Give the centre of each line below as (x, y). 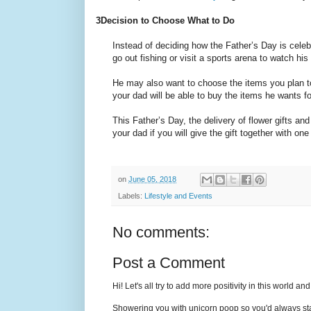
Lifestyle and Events (178, 196)
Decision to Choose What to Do (168, 20)
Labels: (131, 196)
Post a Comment (169, 263)
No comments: (161, 233)
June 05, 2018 (152, 179)
